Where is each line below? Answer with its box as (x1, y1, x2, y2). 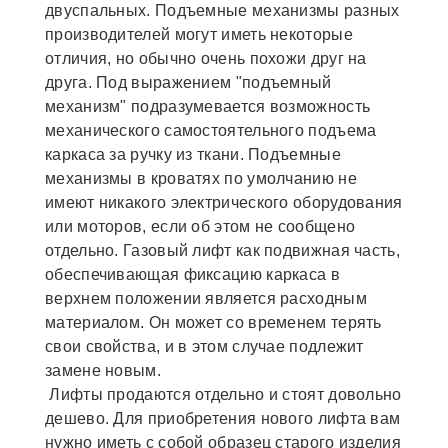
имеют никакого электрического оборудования (45, 193, 403, 211)
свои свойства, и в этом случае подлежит (45, 337, 364, 355)
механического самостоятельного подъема (45, 121, 377, 139)
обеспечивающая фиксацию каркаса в (45, 265, 340, 283)
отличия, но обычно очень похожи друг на (45, 49, 367, 67)
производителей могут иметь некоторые (45, 25, 353, 43)
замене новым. (45, 361, 161, 379)
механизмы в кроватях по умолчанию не (45, 169, 357, 187)
